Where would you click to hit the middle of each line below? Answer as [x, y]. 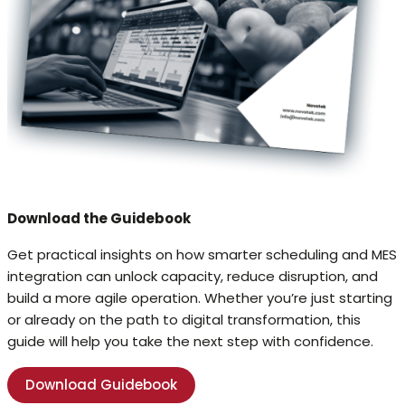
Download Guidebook [101, 385]
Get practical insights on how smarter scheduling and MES [202, 255]
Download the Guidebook [99, 219]
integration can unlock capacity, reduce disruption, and [193, 277]
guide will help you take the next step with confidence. [190, 342]
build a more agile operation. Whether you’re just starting [200, 298]
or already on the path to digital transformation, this [184, 320]
